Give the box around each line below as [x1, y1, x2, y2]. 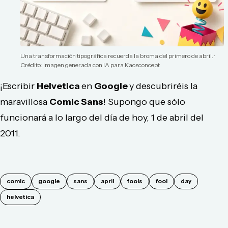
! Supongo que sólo [103, 96, 185, 107]
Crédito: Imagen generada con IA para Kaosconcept [20, 61, 160, 69]
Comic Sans [49, 96, 103, 107]
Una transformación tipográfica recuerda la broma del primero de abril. [20, 52, 213, 60]
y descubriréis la [129, 80, 197, 91]
